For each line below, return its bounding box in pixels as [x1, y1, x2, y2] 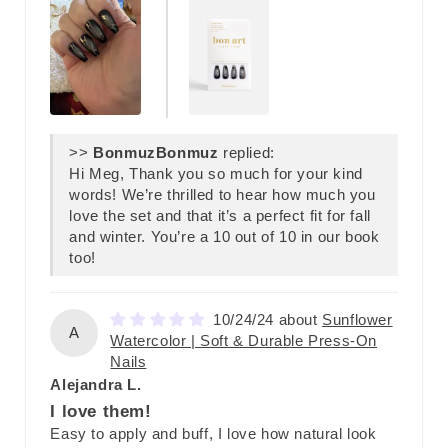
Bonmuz [155, 143, 219, 161]
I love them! [50, 401, 152, 420]
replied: [218, 143, 275, 161]
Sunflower [322, 310, 393, 328]
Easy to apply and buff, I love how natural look [50, 424, 377, 442]
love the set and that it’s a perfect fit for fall [69, 206, 371, 224]
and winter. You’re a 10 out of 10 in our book [69, 227, 380, 245]
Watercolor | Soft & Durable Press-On [110, 331, 378, 349]
